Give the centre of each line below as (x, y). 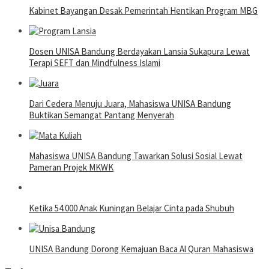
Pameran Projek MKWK (71, 168)
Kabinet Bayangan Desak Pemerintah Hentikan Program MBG (143, 11)
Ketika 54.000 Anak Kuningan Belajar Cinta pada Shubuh (131, 208)
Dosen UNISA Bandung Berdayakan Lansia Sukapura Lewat (139, 52)
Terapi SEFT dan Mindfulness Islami (95, 63)
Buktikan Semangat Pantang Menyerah (101, 115)
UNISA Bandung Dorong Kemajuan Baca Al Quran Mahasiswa (141, 249)
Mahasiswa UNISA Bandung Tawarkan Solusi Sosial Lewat (136, 156)
